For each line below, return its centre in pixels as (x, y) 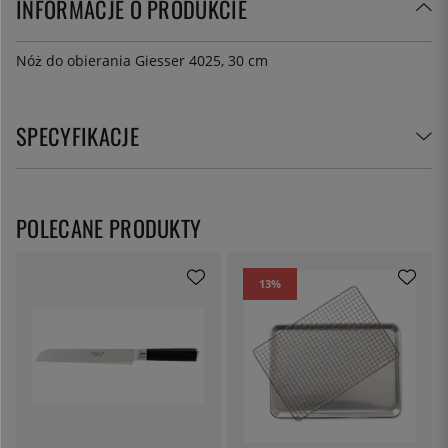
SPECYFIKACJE (77, 135)
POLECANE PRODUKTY (109, 227)
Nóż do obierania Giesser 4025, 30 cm (142, 60)
